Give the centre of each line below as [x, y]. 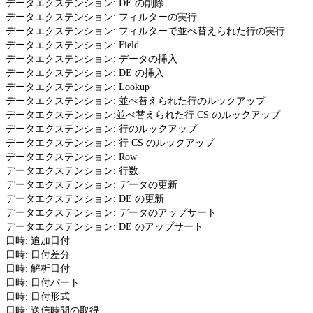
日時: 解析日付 [38, 268]
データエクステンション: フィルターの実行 [101, 17]
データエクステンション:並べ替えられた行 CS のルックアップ [143, 115]
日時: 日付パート [43, 282]
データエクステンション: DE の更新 [85, 198]
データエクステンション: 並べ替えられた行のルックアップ [136, 101]
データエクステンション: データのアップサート [111, 212]
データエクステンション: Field [72, 45]
